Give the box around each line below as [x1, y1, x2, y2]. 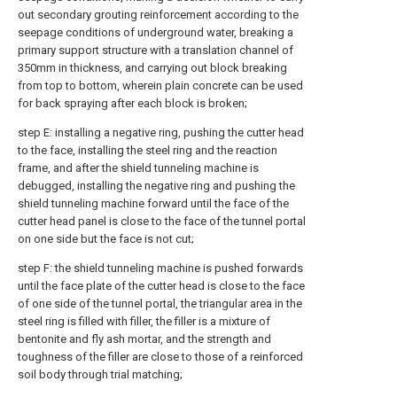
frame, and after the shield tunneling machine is [18, 161, 259, 175]
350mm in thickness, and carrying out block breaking [18, 61, 287, 74]
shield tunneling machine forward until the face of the [18, 197, 289, 210]
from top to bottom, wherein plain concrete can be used [18, 79, 303, 92]
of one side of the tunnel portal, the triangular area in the [18, 297, 302, 310]
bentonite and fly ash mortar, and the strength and [18, 332, 271, 346]
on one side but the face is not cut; [18, 232, 194, 245]
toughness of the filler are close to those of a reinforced [18, 350, 303, 363]
